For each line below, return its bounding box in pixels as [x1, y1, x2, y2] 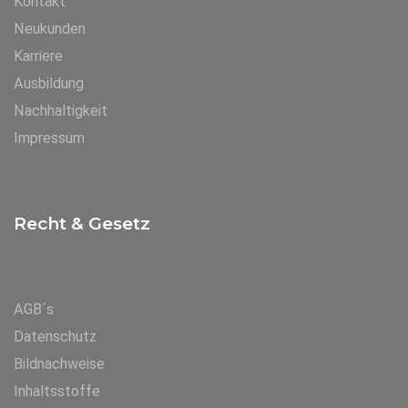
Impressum [14, 129, 85, 147]
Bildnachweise [14, 355, 105, 372]
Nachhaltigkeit [14, 102, 107, 119]
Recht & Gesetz [14, 213, 150, 234]
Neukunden [14, 20, 86, 37]
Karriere [14, 47, 63, 65]
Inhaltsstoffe [14, 382, 100, 400]
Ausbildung [14, 75, 84, 92]
